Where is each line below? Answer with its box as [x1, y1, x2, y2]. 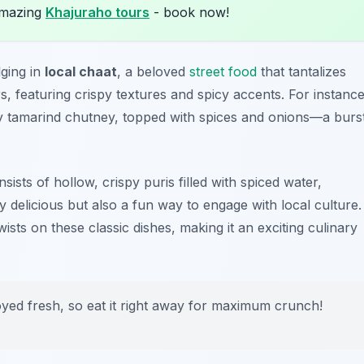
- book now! [149, 4, 229, 21]
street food [189, 63, 257, 80]
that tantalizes [257, 63, 346, 80]
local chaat [45, 63, 117, 80]
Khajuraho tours [45, 4, 149, 21]
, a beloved [117, 63, 189, 80]
